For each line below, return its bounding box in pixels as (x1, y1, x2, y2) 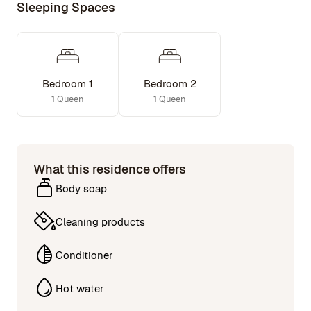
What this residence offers (33, 161, 186, 177)
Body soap (56, 181, 107, 195)
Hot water (56, 281, 104, 295)
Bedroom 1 (42, 77, 93, 90)
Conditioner (56, 248, 113, 262)
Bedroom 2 (143, 77, 196, 90)
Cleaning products (56, 215, 145, 228)
